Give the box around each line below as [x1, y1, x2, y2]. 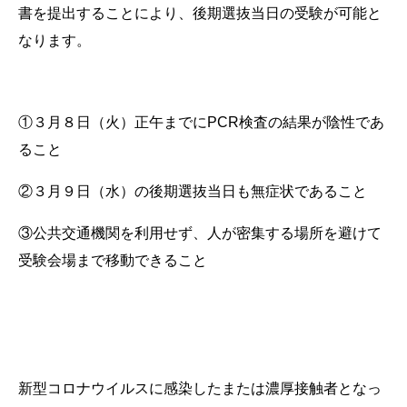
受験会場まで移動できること [18, 252, 207, 268]
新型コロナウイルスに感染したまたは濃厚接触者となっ [18, 380, 382, 396]
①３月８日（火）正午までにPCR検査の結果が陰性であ [18, 114, 384, 130]
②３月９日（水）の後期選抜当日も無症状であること [18, 183, 367, 199]
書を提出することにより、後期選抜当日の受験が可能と [18, 5, 382, 21]
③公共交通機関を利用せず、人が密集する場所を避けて [18, 224, 382, 241]
